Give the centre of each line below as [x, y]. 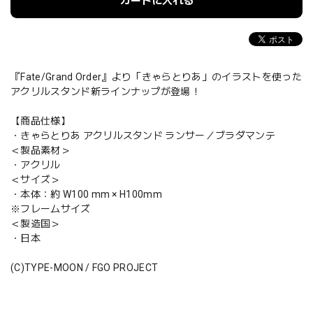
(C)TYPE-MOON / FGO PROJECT [85, 267]
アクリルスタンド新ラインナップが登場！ [106, 91]
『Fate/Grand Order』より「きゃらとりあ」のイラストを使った [156, 77]
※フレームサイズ [51, 209]
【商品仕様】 [41, 121]
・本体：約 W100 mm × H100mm [87, 194]
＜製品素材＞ [41, 150]
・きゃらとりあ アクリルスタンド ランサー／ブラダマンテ [143, 135]
